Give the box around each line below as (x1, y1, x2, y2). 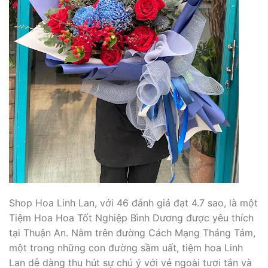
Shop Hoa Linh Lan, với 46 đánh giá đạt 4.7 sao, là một (9, 196, 258, 209)
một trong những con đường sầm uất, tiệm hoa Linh (9, 241, 243, 254)
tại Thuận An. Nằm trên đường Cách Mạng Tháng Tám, (9, 226, 255, 239)
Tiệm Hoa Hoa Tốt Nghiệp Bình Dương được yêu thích (9, 211, 254, 224)
